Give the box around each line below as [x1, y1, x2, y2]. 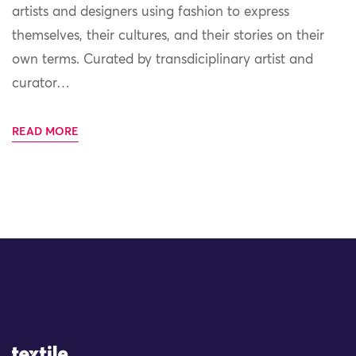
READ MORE [12, 126, 79, 138]
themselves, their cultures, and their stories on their [12, 29, 324, 44]
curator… [12, 77, 70, 91]
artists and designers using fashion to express [12, 6, 289, 20]
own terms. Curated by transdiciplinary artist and [12, 53, 313, 68]
